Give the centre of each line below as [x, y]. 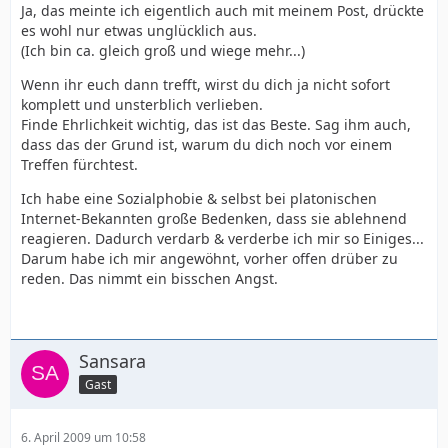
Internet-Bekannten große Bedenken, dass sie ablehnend [214, 218]
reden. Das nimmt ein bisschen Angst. [149, 278]
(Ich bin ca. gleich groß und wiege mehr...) [163, 50]
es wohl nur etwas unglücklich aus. [139, 30]
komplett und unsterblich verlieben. [142, 104]
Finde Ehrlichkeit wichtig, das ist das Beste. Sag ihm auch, [216, 124]
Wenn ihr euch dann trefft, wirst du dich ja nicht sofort [205, 84]
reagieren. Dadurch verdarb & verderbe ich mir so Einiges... [222, 238]
